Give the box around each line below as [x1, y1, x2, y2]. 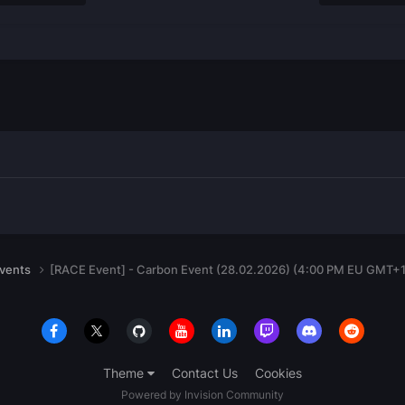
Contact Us [172, 365, 238, 381]
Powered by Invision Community [121, 388, 284, 402]
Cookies [255, 365, 302, 381]
